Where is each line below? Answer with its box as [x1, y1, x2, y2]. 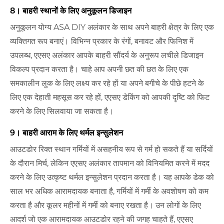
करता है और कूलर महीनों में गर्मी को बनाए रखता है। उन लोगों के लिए [10, 200, 201, 210]
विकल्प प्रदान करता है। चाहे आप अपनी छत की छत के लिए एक [10, 64, 188, 74]
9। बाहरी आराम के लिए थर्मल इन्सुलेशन [10, 128, 123, 138]
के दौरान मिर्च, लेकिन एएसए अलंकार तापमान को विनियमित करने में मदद [10, 158, 209, 168]
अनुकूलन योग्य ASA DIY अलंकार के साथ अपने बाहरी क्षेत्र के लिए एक [10, 22, 214, 32]
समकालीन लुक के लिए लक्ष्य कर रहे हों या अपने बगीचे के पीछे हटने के [10, 78, 204, 88]
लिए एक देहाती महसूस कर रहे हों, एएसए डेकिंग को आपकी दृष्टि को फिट [10, 92, 209, 102]
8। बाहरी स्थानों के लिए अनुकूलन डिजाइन [10, 6, 131, 16]
